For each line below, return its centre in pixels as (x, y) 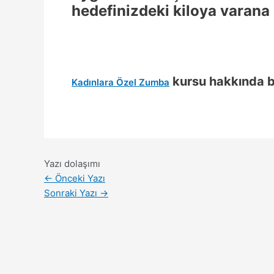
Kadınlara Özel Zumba (120, 83)
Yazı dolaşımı (72, 163)
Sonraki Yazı (72, 193)
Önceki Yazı (79, 178)
